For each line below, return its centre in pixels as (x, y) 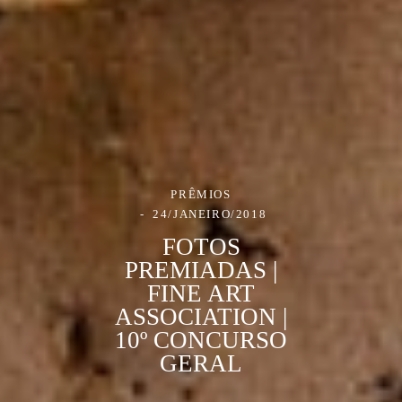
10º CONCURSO (201, 340)
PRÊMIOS (201, 194)
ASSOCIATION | (201, 316)
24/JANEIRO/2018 (210, 214)
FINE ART (201, 293)
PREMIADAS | (201, 270)
